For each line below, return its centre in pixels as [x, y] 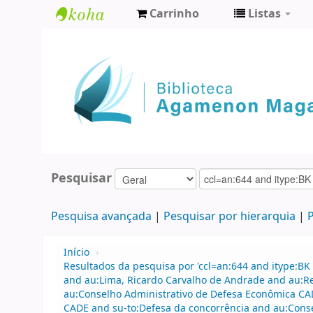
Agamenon [94, 63]
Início [77, 253]
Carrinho [174, 14]
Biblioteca [90, 39]
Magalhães [94, 86]
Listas [264, 14]
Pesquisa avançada [101, 217]
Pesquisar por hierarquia [229, 217]
